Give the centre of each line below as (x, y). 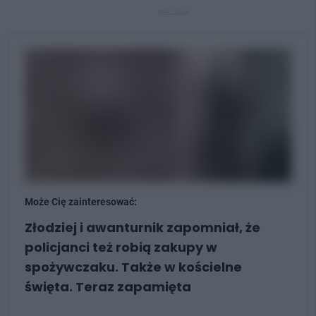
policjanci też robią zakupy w (121, 247)
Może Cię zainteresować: (81, 201)
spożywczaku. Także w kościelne (133, 267)
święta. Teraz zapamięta (108, 286)
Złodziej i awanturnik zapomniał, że (142, 227)
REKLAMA (174, 12)
